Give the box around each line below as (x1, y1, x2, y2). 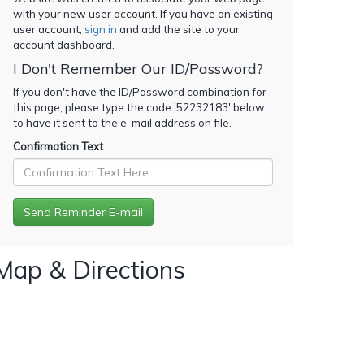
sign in (84, 22, 117, 36)
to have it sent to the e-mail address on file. (13, 115, 232, 129)
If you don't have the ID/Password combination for (13, 84, 266, 98)
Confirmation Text (13, 139, 103, 153)
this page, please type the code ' (13, 100, 176, 114)
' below (228, 100, 265, 114)
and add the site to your (117, 22, 240, 36)
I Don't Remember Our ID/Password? (13, 58, 263, 78)
